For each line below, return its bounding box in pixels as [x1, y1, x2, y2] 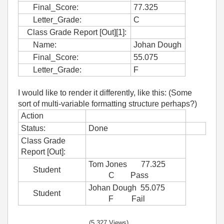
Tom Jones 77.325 [88, 160, 165, 168]
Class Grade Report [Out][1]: [21, 28, 126, 36]
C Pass [88, 171, 148, 179]
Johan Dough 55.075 [88, 183, 165, 192]
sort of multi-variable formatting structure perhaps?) [18, 99, 197, 108]
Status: [21, 124, 45, 132]
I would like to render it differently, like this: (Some [18, 88, 192, 97]
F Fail [88, 194, 145, 203]
